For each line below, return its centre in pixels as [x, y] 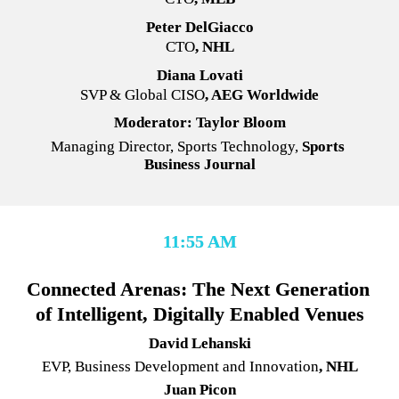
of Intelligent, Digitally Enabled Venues [199, 313]
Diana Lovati [199, 76]
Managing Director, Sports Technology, [175, 147]
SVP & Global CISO [142, 95]
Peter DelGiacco [199, 28]
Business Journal [199, 165]
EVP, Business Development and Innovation [180, 366]
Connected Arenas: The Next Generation [198, 289]
